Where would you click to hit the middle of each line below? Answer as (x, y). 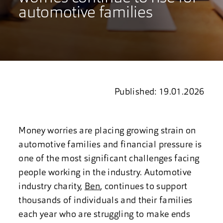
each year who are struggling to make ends (105, 215)
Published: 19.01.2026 (160, 92)
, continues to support (144, 187)
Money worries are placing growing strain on (107, 131)
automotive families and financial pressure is (110, 145)
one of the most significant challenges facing (109, 159)
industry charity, (52, 187)
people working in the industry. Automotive (105, 173)
